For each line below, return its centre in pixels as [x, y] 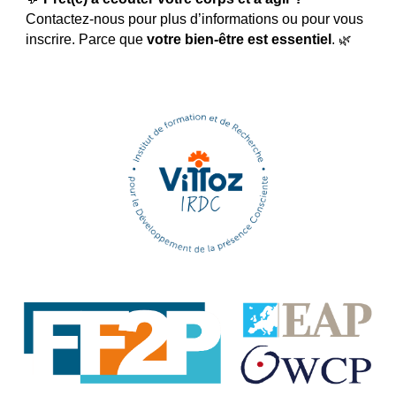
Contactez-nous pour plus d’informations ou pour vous [195, 19]
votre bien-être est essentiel [240, 39]
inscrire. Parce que [87, 39]
